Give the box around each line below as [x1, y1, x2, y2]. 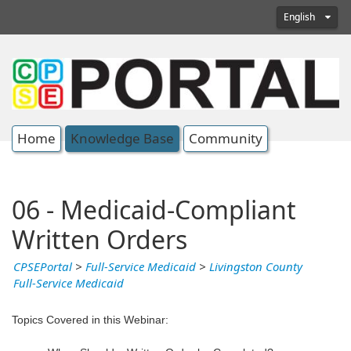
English [284, 12, 317, 23]
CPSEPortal [13, 260, 72, 275]
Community [189, 131, 262, 147]
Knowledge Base [71, 131, 174, 147]
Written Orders [12, 226, 187, 256]
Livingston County [209, 260, 302, 275]
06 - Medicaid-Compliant [12, 196, 296, 226]
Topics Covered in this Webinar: [12, 313, 168, 327]
